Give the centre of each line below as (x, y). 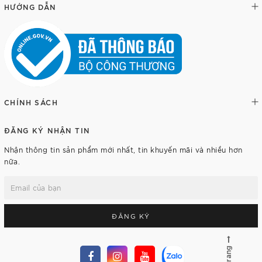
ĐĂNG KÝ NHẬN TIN (47, 130)
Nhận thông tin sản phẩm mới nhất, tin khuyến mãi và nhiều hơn (123, 149)
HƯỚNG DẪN (30, 6)
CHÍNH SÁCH (31, 101)
